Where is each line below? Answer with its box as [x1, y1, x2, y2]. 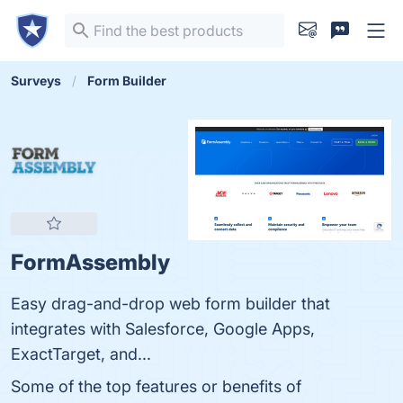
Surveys [11, 73, 61, 88]
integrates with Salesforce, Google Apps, [11, 319, 315, 338]
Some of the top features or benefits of [11, 377, 301, 396]
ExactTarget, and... [11, 345, 151, 363]
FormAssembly [11, 249, 170, 275]
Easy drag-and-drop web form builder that [11, 294, 330, 313]
